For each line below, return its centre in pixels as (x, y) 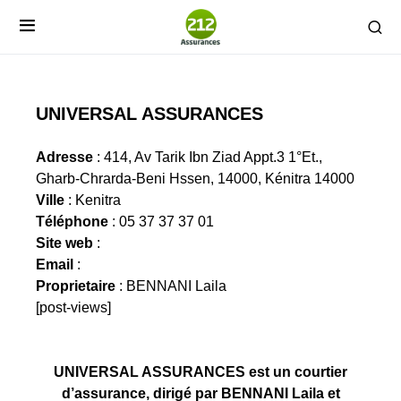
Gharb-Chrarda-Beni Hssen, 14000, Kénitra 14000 (195, 179)
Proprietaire (76, 286)
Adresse (64, 157)
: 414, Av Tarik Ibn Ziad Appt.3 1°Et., (208, 157)
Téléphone (72, 222)
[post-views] (73, 307)
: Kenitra (93, 200)
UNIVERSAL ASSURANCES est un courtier (200, 372)
